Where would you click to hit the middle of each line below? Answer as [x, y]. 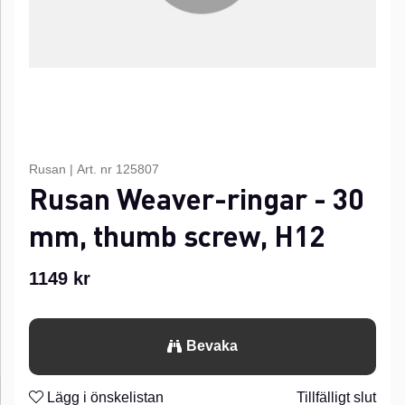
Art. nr [96, 169]
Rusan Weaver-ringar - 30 [196, 198]
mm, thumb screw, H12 [177, 235]
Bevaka [212, 346]
